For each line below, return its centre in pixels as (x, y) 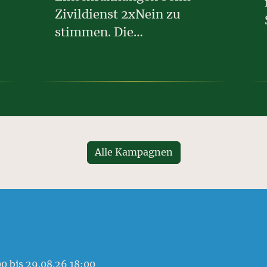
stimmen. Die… (99, 32)
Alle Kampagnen (133, 153)
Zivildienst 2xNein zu (118, 15)
